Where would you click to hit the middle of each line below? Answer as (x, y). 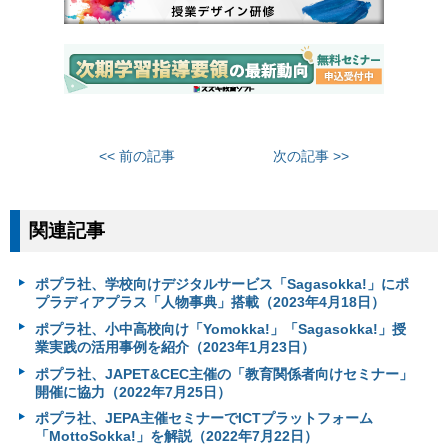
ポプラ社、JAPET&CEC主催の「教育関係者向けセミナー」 (223, 373)
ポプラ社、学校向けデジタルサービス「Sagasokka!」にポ (221, 284)
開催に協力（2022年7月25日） (132, 391)
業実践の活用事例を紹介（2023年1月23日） (174, 346)
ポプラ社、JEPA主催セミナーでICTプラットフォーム (203, 418)
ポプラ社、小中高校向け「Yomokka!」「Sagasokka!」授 (220, 328)
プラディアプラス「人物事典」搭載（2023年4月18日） (209, 302)
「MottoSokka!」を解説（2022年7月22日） (176, 436)
